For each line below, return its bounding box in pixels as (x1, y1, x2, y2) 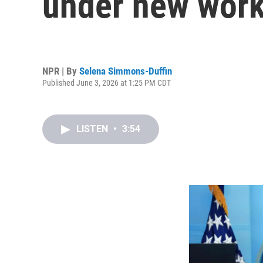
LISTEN (76, 123, 110, 134)
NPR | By (42, 65, 79, 77)
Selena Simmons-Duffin (79, 65, 172, 77)
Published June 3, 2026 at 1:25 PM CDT (42, 77, 171, 87)
